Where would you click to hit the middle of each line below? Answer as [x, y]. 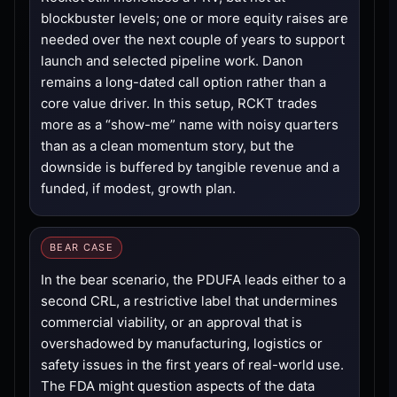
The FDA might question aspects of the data [178, 385]
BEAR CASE [82, 247]
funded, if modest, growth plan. [138, 188]
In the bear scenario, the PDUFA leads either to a [193, 279]
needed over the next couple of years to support [193, 39]
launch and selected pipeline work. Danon [172, 60]
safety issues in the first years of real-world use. [192, 364]
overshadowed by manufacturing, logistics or [182, 343]
